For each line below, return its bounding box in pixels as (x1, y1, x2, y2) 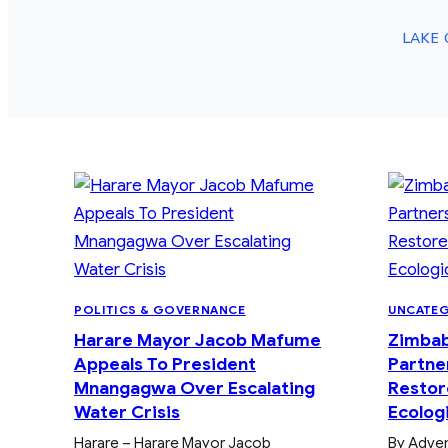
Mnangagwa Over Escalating (74, 376, 315, 399)
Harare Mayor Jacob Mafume (74, 328, 321, 351)
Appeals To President (74, 352, 256, 375)
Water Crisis (74, 400, 180, 423)
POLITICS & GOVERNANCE (74, 301, 246, 317)
